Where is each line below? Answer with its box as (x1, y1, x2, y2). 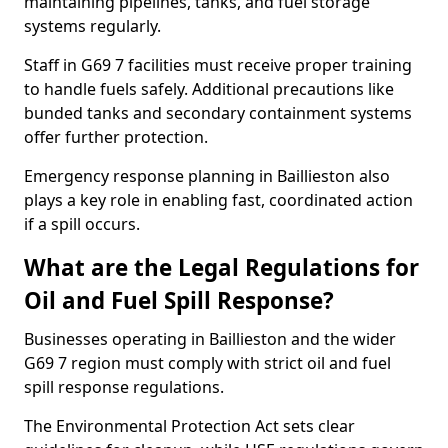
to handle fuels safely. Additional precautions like (24, 78, 394, 100)
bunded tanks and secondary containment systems (24, 102, 412, 124)
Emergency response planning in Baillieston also (24, 165, 390, 187)
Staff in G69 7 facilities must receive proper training (24, 54, 412, 76)
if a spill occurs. (24, 213, 140, 235)
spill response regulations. (24, 376, 224, 398)
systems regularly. (24, 15, 161, 37)
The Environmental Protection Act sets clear (24, 415, 355, 437)
